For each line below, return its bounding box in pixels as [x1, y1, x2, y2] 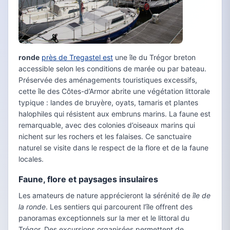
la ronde [18, 202, 46, 212]
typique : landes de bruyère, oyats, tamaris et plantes [18, 98, 198, 107]
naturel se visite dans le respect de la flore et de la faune [18, 143, 208, 152]
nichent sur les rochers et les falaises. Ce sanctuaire [18, 132, 191, 141]
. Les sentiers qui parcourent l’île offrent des [46, 202, 193, 212]
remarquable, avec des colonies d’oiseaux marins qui [18, 121, 195, 130]
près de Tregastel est [42, 53, 113, 62]
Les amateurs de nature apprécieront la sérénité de [18, 191, 193, 200]
